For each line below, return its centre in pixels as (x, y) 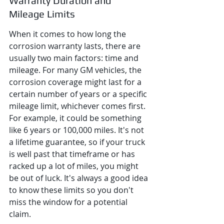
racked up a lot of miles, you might (75, 166)
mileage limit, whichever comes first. (78, 106)
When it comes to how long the (68, 34)
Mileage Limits (42, 14)
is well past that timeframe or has (73, 154)
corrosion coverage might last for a (76, 82)
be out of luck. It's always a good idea (79, 178)
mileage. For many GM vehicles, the (76, 70)
